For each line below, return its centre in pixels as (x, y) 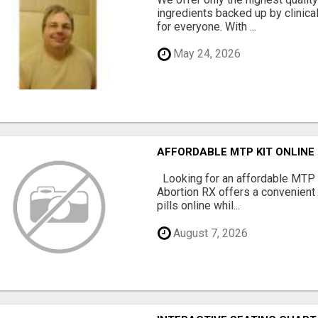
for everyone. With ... (207, 26)
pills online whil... (199, 206)
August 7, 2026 (209, 233)
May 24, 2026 (206, 54)
